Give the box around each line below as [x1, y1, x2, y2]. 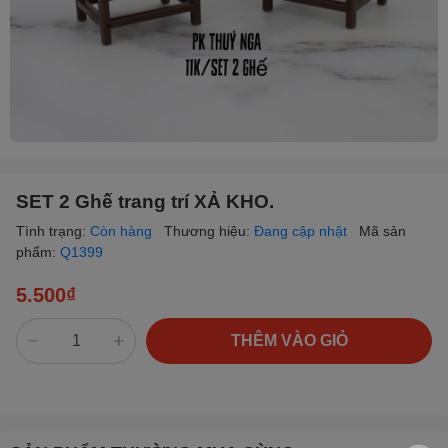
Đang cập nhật [254, 222, 351, 239]
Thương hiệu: [164, 222, 254, 239]
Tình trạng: [16, 222, 90, 239]
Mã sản [359, 222, 406, 239]
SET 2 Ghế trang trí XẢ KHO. [16, 190, 274, 212]
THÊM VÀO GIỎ [230, 331, 348, 349]
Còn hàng [90, 222, 156, 239]
